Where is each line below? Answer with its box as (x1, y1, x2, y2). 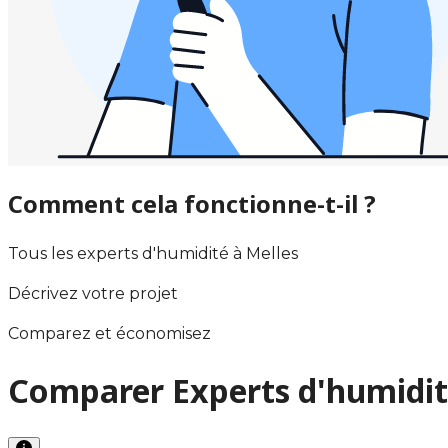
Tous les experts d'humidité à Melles (8, 243, 298, 263)
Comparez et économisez (8, 323, 211, 343)
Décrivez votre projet (8, 283, 178, 303)
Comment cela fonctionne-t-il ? (8, 186, 376, 220)
